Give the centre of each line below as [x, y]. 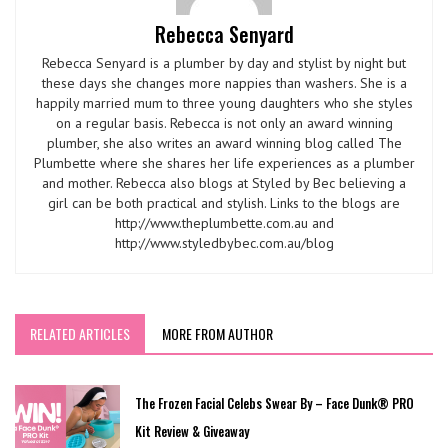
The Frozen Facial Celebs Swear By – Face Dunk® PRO [274, 403]
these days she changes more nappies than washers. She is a [224, 83]
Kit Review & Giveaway [191, 431]
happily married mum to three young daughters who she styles [224, 103]
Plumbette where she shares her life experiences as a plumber [224, 163]
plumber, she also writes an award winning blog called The [224, 143]
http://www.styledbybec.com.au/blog [224, 243]
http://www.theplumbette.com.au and [224, 223]
